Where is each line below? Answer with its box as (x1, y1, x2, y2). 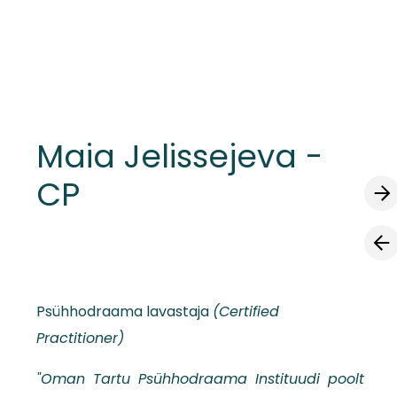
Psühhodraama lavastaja (36, 301, 214, 322)
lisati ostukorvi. (71, 66, 160, 83)
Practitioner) (36, 328, 125, 348)
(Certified (213, 301, 280, 322)
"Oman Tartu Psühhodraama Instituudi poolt (36, 369, 364, 389)
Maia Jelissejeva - (36, 134, 323, 179)
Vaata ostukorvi (185, 66, 284, 82)
